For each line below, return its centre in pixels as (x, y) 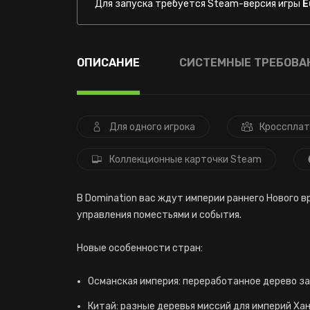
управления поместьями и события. (159, 215)
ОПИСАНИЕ (108, 63)
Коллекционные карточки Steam (185, 159)
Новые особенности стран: (140, 248)
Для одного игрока (152, 127)
